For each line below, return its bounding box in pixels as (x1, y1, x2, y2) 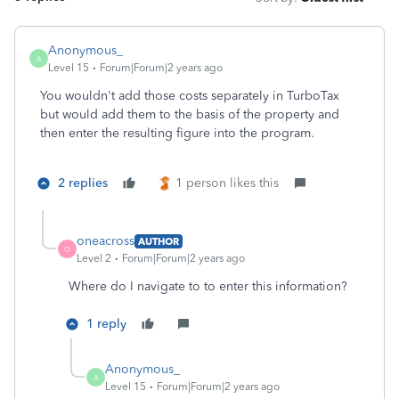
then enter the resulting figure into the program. (40, 126, 314, 141)
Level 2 (77, 252, 111, 265)
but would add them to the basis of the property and (40, 107, 339, 122)
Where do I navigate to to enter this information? (69, 279, 347, 294)
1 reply (86, 316, 126, 331)
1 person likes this (175, 175, 279, 191)
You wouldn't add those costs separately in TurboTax (40, 88, 339, 103)
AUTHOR (138, 234, 179, 248)
